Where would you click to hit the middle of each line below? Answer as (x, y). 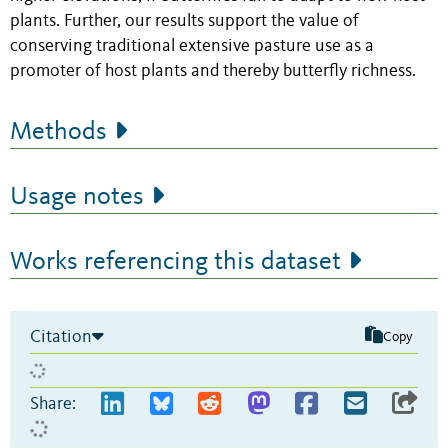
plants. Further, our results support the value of (184, 22)
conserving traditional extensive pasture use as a (192, 47)
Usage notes (77, 197)
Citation (61, 337)
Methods (58, 132)
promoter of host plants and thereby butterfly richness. (213, 72)
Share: (53, 404)
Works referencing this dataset (175, 262)
